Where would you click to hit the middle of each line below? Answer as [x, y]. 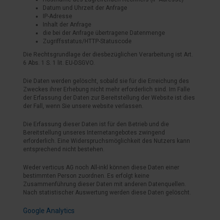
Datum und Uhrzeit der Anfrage [85, 8]
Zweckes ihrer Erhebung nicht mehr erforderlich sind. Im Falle [107, 89]
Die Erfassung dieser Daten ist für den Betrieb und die [96, 124]
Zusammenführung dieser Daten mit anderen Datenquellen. [105, 184]
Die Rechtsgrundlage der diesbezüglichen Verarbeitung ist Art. [108, 55]
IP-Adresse [57, 16]
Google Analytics [49, 211]
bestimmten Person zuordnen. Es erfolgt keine [86, 176]
